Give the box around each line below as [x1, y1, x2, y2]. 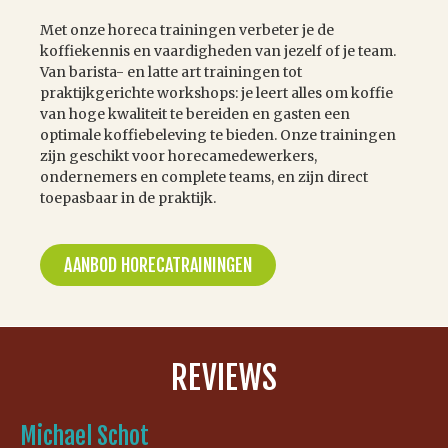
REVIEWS [171, 357, 277, 398]
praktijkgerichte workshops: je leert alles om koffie [40, 84, 393, 103]
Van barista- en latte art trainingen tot [40, 63, 302, 82]
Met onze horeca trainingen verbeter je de [40, 21, 334, 40]
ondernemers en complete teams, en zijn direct [40, 168, 368, 187]
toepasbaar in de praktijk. [40, 189, 216, 208]
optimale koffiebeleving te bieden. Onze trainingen [40, 126, 396, 145]
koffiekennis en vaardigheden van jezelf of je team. [40, 42, 396, 61]
